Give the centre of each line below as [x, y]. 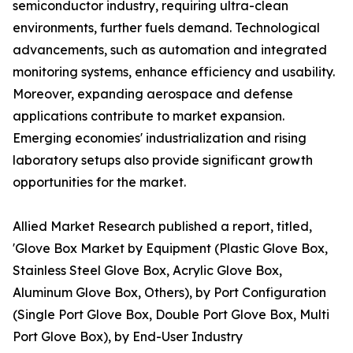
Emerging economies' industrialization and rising [160, 138]
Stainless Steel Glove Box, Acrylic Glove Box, [147, 271]
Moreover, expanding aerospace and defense [153, 94]
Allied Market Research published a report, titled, [162, 227]
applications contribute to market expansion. [149, 116]
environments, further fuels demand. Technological [166, 28]
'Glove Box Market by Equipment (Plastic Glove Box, [170, 249]
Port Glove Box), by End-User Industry [128, 337]
